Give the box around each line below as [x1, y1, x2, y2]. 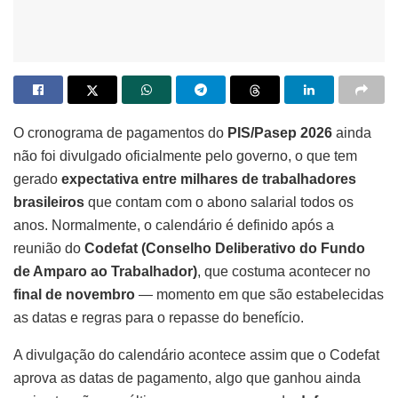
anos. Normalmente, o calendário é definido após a [13, 217, 334, 233]
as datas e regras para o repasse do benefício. [13, 309, 304, 325]
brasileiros [13, 194, 84, 210]
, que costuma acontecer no [197, 263, 370, 279]
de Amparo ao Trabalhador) [13, 263, 197, 279]
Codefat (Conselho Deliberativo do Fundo [84, 240, 365, 256]
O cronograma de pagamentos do [13, 124, 227, 140]
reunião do [13, 240, 84, 256]
